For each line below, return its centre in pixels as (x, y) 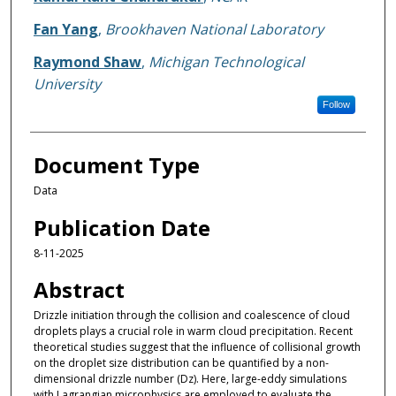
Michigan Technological (226, 62)
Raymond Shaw (87, 62)
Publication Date (122, 227)
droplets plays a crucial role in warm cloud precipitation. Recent (193, 331)
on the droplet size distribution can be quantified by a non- (181, 363)
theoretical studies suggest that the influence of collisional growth (197, 347)
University (67, 84)
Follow (336, 105)
